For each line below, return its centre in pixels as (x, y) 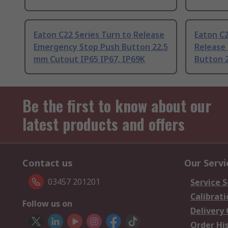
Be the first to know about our (117, 106)
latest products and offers (104, 124)
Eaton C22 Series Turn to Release (99, 35)
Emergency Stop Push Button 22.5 (101, 47)
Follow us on (47, 204)
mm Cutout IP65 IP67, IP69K (89, 59)
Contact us (48, 163)
